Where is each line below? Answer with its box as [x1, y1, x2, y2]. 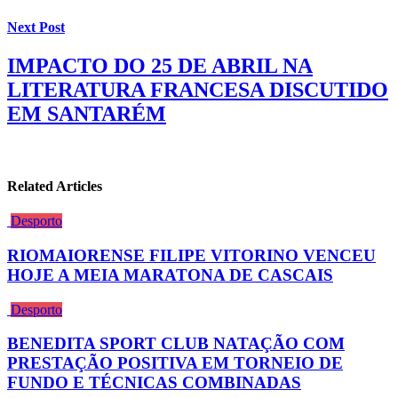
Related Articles [7, 179, 102, 195]
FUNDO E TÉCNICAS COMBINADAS [7, 373, 301, 393]
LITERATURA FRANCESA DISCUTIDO [7, 77, 388, 101]
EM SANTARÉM [7, 101, 166, 125]
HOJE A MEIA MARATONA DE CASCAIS [7, 266, 333, 284]
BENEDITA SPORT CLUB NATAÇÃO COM [7, 334, 345, 354]
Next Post [7, 19, 65, 35]
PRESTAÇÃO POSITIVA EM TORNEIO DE [7, 354, 343, 373]
